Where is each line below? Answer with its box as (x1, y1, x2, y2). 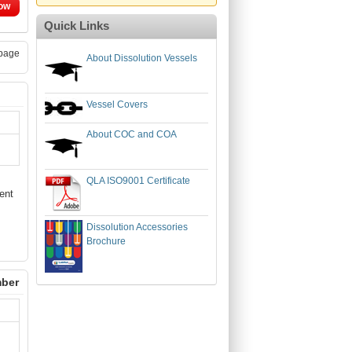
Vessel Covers (86, 99, 148, 110)
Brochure (86, 236, 126, 247)
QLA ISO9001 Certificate (86, 175, 190, 186)
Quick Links (44, 19, 109, 32)
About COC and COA (86, 129, 177, 140)
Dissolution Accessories (86, 222, 188, 233)
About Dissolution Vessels (86, 53, 197, 64)
